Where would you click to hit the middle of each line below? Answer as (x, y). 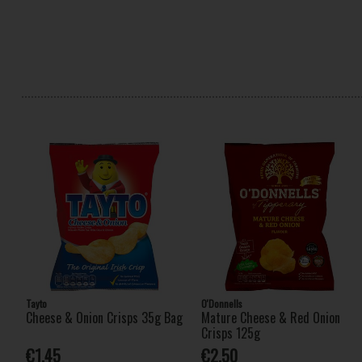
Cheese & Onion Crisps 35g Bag (104, 317)
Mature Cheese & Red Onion (271, 317)
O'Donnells (222, 303)
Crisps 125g (231, 333)
